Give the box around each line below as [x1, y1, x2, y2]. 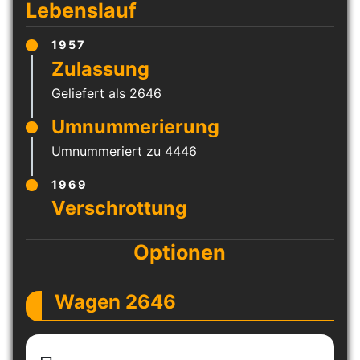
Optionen [133, 239, 227, 264]
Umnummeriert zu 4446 [51, 142, 197, 159]
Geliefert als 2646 [51, 84, 162, 101]
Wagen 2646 [55, 289, 176, 313]
